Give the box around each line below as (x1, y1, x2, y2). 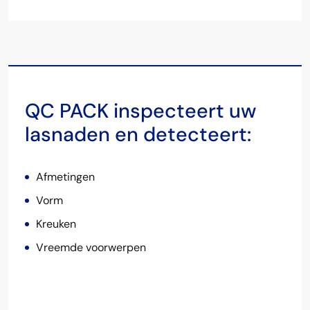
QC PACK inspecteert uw (25, 98, 256, 124)
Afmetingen (36, 169, 95, 184)
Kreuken (36, 216, 76, 231)
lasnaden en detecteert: (25, 121, 251, 147)
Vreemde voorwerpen (36, 239, 146, 255)
